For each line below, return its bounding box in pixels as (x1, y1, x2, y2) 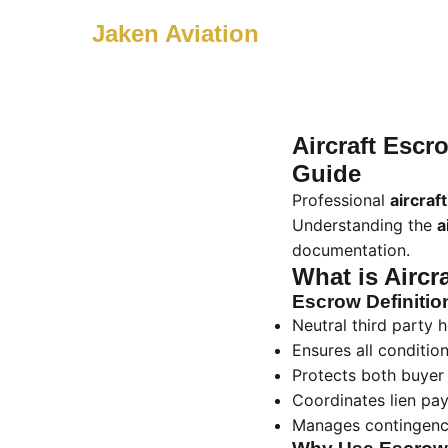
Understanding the (292, 215, 437, 235)
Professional (292, 190, 390, 210)
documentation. (292, 240, 410, 260)
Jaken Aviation (92, 20, 259, 47)
